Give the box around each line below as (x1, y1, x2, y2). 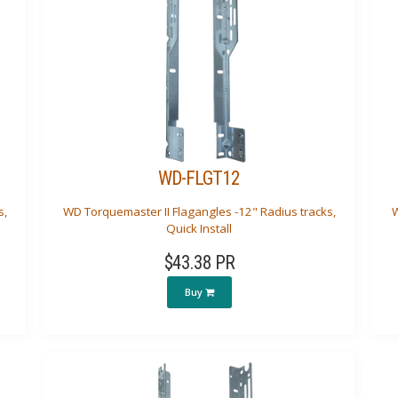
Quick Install (166, 220, 232, 236)
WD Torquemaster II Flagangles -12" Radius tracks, (62, 203, 336, 219)
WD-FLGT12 (158, 166, 240, 189)
